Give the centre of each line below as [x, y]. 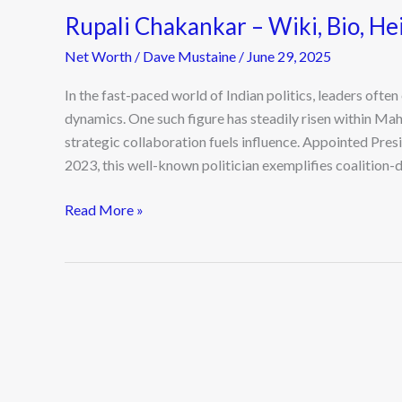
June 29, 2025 [289, 56]
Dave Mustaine [191, 56]
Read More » [104, 210]
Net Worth [98, 56]
